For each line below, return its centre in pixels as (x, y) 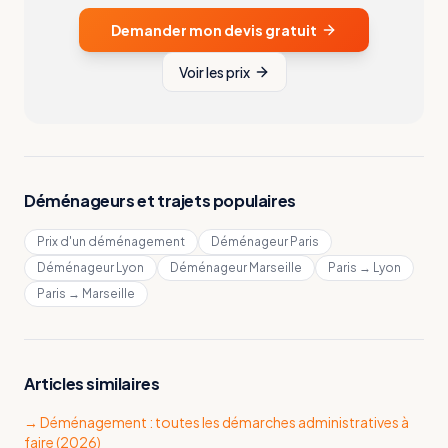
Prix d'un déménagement (111, 241)
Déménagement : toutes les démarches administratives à (224, 422)
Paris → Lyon (364, 267)
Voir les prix (214, 72)
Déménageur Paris (265, 241)
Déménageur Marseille (236, 267)
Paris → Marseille (86, 293)
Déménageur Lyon (90, 267)
